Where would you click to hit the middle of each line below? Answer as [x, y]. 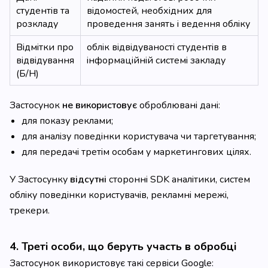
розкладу [37, 24]
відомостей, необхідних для [149, 11]
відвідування [45, 60]
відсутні [88, 179]
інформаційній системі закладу [156, 60]
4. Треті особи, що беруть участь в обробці [123, 246]
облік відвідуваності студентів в [157, 47]
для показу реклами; [67, 121]
